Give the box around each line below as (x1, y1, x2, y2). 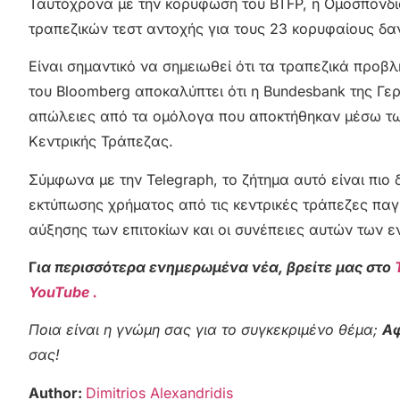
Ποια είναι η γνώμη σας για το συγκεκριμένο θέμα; (29, 321, 382, 339)
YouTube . (29, 282, 97, 301)
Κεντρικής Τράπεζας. (29, 132, 173, 151)
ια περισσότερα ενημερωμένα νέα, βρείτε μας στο (37, 257, 395, 276)
